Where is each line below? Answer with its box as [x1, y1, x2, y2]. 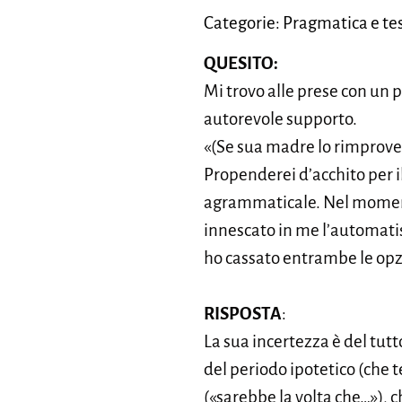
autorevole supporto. [204, 109, 357, 128]
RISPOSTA [204, 304, 282, 323]
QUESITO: [204, 54, 278, 73]
